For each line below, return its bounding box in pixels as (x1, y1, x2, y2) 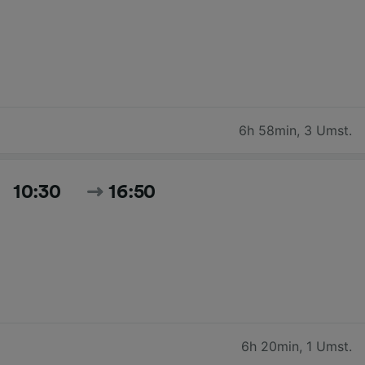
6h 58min (239, 121, 297, 139)
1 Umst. (306, 337, 352, 354)
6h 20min (241, 337, 299, 354)
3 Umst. (304, 121, 352, 139)
